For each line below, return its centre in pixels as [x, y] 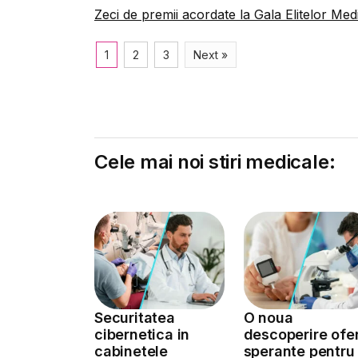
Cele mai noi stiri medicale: [215, 162]
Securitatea [135, 317]
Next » [211, 55]
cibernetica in [142, 334]
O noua [268, 317]
